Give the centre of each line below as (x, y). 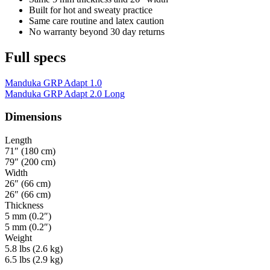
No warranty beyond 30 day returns (97, 31)
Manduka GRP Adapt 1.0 (53, 83)
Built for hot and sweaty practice (91, 10)
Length (18, 140)
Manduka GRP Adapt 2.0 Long (65, 93)
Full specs (35, 57)
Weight (18, 237)
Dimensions (33, 117)
